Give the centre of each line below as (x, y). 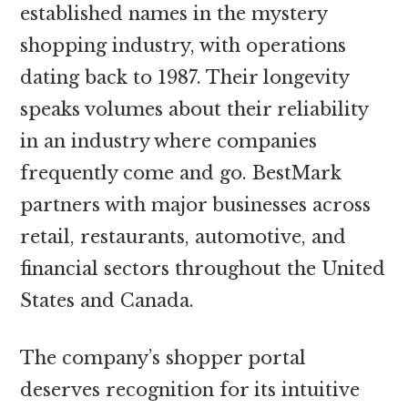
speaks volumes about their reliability (194, 109)
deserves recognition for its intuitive (190, 389)
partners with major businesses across (196, 204)
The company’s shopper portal (163, 357)
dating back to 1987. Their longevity (185, 77)
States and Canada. (107, 300)
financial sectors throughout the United (203, 268)
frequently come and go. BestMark (181, 173)
